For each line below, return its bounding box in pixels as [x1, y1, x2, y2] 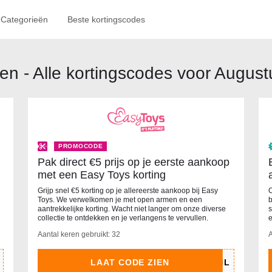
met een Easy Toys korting [38, 169, 166, 182]
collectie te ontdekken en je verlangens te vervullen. [38, 214, 208, 223]
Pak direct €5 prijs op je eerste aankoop [38, 156, 229, 169]
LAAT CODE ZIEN [90, 257, 170, 268]
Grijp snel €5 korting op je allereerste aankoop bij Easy [38, 186, 218, 195]
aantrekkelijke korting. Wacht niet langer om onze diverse [38, 205, 226, 214]
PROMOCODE [58, 143, 103, 150]
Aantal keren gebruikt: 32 [38, 230, 120, 239]
